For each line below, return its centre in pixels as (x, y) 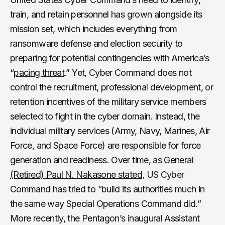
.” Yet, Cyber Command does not (128, 72)
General (179, 160)
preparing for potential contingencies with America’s (110, 58)
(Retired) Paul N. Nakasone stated (76, 174)
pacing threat (39, 72)
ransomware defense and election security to (96, 43)
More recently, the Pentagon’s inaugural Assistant (105, 218)
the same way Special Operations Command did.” (106, 203)
